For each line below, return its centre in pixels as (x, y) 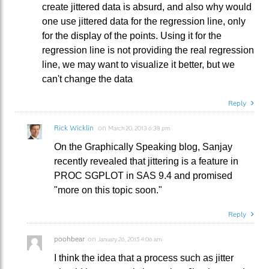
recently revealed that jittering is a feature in (146, 161)
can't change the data (87, 79)
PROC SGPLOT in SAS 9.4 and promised (143, 175)
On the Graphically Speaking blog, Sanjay (143, 147)
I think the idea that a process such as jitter (144, 258)
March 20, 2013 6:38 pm (139, 128)
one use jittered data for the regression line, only (144, 21)
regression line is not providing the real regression (148, 50)
